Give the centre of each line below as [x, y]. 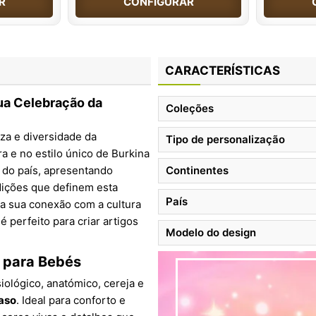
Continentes [197, 170]
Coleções [190, 108]
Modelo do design [211, 232]
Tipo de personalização [225, 139]
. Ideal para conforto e [71, 300]
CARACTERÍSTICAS [223, 70]
